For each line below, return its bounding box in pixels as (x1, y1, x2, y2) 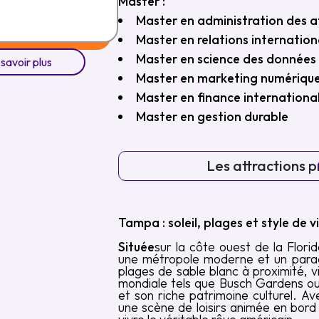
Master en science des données (135, 51, 316, 67)
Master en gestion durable (135, 108, 288, 125)
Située (118, 239, 155, 255)
